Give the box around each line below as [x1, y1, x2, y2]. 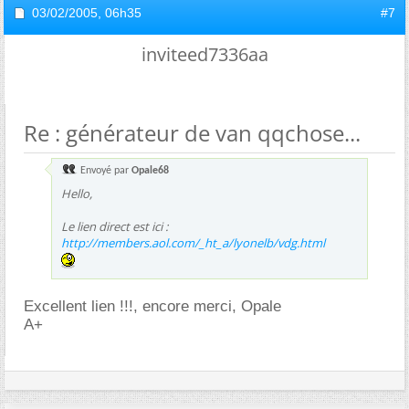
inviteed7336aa [141, 41, 268, 67]
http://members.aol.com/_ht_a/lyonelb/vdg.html [61, 234, 325, 251]
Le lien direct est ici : [61, 217, 168, 235]
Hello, [61, 184, 92, 202]
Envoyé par [78, 164, 131, 176]
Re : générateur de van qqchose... [24, 117, 361, 148]
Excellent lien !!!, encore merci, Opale [24, 297, 281, 315]
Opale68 [131, 164, 169, 176]
